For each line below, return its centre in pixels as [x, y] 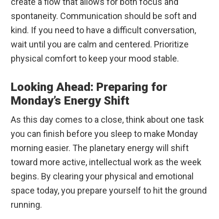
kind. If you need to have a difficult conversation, [104, 30]
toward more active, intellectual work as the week [106, 162]
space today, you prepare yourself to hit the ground [109, 191]
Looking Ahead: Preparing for [89, 87]
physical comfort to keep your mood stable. [95, 59]
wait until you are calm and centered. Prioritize [100, 44]
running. [27, 205]
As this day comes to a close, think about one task [108, 120]
